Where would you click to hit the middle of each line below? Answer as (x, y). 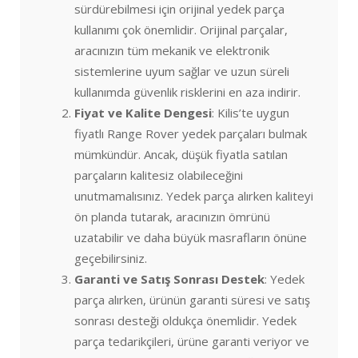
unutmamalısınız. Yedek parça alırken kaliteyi (194, 195)
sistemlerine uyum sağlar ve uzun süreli (182, 71)
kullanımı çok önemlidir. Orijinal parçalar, (181, 29)
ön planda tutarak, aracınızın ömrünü (172, 216)
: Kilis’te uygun (251, 112)
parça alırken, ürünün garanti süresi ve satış (192, 299)
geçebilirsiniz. (111, 258)
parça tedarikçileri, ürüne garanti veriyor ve (192, 341)
